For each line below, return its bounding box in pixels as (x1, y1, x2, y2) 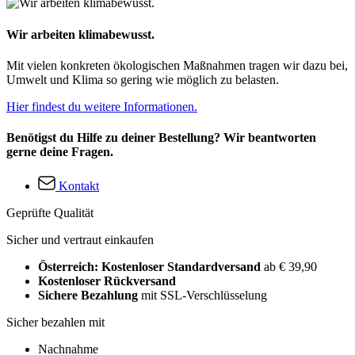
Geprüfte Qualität (6, 206, 94, 220)
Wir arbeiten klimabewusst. (6, 27, 155, 41)
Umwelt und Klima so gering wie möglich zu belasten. (6, 72, 279, 86)
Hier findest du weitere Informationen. (6, 99, 197, 113)
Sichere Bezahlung (38, 288, 138, 303)
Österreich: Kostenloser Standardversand (38, 260, 264, 274)
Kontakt (59, 179, 99, 193)
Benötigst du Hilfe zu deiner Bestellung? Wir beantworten (6, 131, 316, 145)
